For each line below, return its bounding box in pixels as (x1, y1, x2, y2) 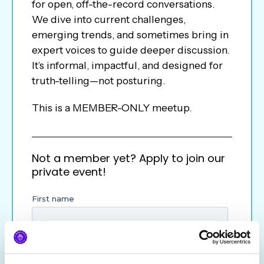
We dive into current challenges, (31, 12, 186, 25)
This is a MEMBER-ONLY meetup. (31, 101, 192, 114)
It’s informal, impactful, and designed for (31, 58, 223, 71)
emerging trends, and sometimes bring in (31, 28, 229, 41)
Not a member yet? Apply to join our (31, 150, 225, 166)
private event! (31, 164, 106, 179)
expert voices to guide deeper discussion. (31, 43, 229, 56)
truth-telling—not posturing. (31, 74, 165, 87)
